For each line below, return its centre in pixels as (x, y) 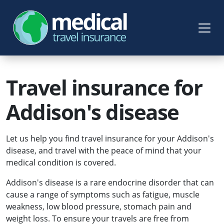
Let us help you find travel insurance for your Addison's (110, 139)
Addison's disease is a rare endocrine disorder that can (110, 183)
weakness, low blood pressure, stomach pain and (99, 207)
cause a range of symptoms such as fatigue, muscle (103, 195)
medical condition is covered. (61, 163)
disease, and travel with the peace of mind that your (104, 151)
